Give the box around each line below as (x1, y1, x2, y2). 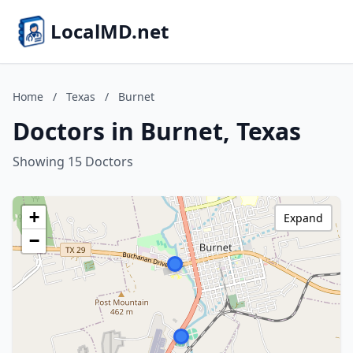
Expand (284, 210, 323, 225)
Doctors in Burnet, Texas (13, 115, 301, 147)
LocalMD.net (50, 18, 169, 44)
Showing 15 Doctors (13, 153, 133, 170)
